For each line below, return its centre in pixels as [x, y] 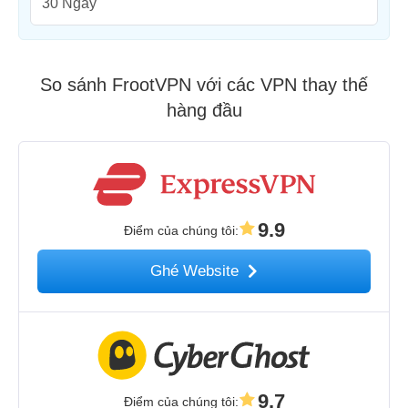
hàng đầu [204, 111]
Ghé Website [196, 270]
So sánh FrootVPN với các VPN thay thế [204, 85]
